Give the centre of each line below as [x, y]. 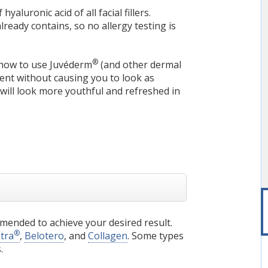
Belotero [45, 235]
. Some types [156, 235]
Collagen [108, 235]
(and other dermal [140, 65]
